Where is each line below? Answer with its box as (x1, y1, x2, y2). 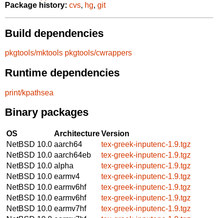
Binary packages (5, 106, 89, 119)
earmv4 (54, 172, 80, 181)
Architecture (54, 129, 100, 138)
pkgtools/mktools (5, 49, 63, 57)
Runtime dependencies (5, 66, 120, 79)
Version (101, 129, 129, 138)
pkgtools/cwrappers (65, 49, 132, 57)
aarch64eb (54, 150, 91, 159)
